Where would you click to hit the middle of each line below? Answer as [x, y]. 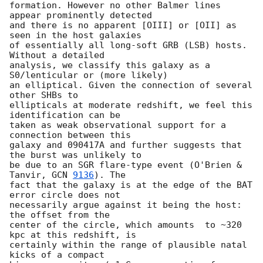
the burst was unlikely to [81, 155]
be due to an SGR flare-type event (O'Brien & [126, 165]
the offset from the [65, 215]
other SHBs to [49, 95]
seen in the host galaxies [81, 36]
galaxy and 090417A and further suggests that [126, 145]
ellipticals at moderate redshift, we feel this [131, 105]
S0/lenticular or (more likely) [94, 75]
